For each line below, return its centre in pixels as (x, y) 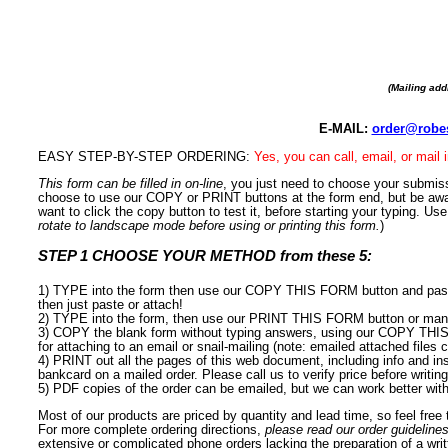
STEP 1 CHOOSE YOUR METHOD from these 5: (205, 255)
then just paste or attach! (111, 304)
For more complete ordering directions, (152, 429)
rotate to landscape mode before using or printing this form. (209, 225)
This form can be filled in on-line (131, 183)
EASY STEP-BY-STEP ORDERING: (146, 156)
